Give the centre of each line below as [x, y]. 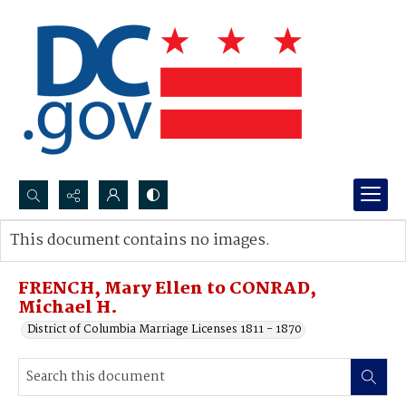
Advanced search [75, 259]
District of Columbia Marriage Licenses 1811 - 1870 [164, 329]
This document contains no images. [140, 241]
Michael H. [68, 308]
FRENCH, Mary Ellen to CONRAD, [167, 289]
